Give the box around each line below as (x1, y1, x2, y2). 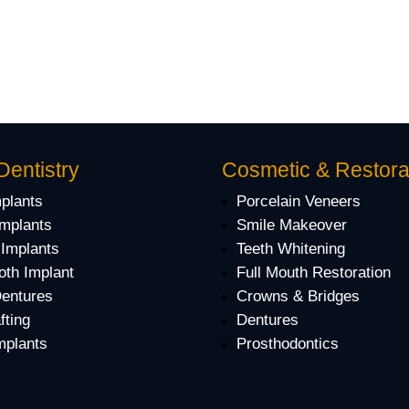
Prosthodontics (236, 335, 340, 353)
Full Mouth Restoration (236, 264, 392, 282)
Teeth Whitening (236, 240, 346, 258)
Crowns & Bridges (236, 288, 361, 306)
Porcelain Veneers (236, 193, 362, 211)
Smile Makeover (236, 216, 348, 235)
